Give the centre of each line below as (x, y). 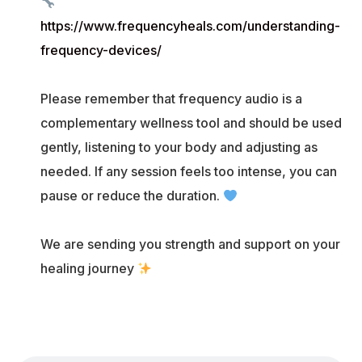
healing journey (89, 269)
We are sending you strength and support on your (190, 244)
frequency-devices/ (101, 51)
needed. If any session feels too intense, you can (189, 172)
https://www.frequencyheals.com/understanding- (190, 26)
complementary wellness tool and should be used (191, 123)
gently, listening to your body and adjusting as (179, 147)
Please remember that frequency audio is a (171, 99)
